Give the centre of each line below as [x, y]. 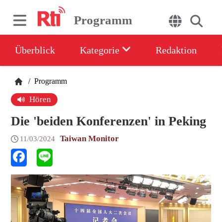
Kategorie [101, 50]
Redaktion [176, 50]
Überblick [35, 50]
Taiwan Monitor [90, 139]
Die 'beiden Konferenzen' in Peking [109, 121]
